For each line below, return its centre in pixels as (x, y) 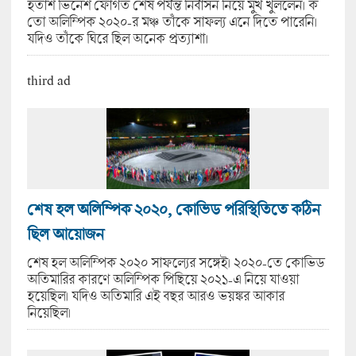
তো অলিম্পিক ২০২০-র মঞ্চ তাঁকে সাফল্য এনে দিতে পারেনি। (172, 22)
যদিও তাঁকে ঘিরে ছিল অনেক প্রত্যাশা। (117, 39)
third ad (48, 80)
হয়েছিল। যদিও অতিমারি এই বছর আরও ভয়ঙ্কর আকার (155, 296)
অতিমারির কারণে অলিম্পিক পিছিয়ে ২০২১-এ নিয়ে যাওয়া (163, 279)
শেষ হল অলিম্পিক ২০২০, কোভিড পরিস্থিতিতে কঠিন (173, 209)
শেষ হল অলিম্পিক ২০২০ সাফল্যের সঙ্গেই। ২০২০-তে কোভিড (175, 262)
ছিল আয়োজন (65, 234)
